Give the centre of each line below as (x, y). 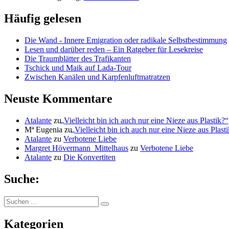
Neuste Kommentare (58, 98)
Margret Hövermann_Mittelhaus (76, 148)
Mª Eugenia (43, 129)
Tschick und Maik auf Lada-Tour (78, 67)
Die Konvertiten (89, 157)
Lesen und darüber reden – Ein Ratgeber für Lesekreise (114, 49)
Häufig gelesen (43, 19)
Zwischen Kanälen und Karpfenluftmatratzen (97, 77)
